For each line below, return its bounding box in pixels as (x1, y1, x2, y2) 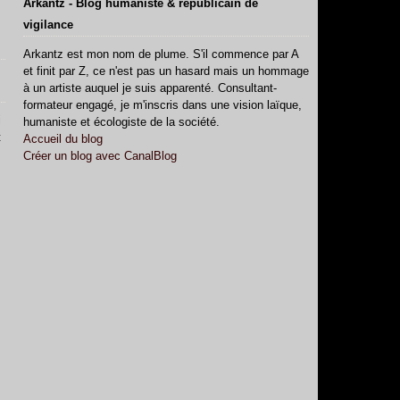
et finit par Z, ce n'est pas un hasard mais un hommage (23, 64, 309, 78)
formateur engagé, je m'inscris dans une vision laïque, (23, 98, 302, 112)
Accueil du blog (23, 132, 103, 146)
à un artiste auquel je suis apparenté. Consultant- (23, 81, 277, 95)
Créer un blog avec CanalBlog (23, 149, 177, 162)
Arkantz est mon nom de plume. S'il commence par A (23, 47, 298, 61)
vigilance (23, 18, 73, 31)
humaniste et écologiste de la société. (23, 115, 220, 129)
